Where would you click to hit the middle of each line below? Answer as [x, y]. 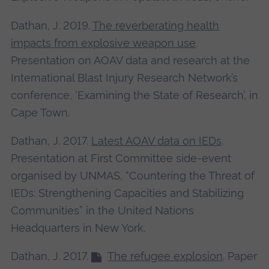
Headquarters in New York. [78, 228]
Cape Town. [41, 112]
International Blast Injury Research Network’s [124, 77]
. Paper [240, 256]
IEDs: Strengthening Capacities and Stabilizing [127, 193]
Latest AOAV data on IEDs [156, 141]
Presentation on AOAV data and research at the [130, 60]
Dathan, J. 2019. [51, 25]
